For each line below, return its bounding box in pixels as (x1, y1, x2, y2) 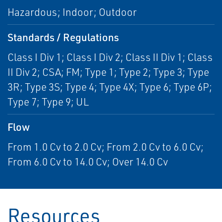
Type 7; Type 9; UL (7, 95, 89, 108)
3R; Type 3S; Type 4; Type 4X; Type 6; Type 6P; (7, 80, 212, 93)
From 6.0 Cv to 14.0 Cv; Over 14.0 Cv (7, 155, 168, 168)
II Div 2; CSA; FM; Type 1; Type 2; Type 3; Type (7, 65, 209, 78)
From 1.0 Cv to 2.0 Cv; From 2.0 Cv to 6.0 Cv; (7, 140, 204, 153)
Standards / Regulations (7, 30, 119, 44)
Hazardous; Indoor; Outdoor (7, 5, 137, 18)
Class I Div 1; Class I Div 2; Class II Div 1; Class (7, 51, 213, 63)
